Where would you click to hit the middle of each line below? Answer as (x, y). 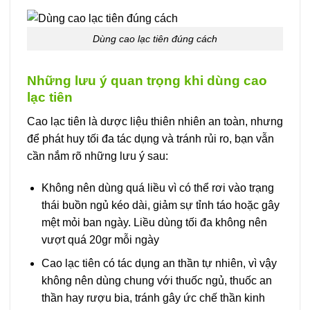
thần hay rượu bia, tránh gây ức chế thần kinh (153, 298)
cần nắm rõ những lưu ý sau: (98, 156)
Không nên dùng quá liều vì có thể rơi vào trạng (157, 188)
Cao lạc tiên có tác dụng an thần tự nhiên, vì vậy (159, 264)
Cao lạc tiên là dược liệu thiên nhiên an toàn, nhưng (155, 121)
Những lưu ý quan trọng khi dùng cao (147, 81)
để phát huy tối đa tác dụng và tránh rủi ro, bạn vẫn (151, 138)
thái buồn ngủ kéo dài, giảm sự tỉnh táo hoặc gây (160, 205)
